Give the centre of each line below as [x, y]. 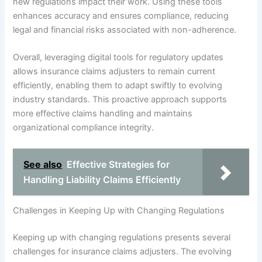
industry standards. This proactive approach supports [120, 100]
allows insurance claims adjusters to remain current [114, 72]
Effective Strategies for [118, 164]
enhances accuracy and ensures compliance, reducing [121, 15]
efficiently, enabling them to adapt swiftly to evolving [118, 86]
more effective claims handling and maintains [103, 114]
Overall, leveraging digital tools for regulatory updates [118, 58]
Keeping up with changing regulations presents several [122, 238]
